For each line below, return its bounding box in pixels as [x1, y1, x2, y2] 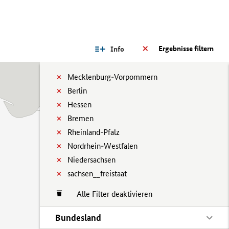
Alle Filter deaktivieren [66, 189, 152, 199]
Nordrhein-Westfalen [67, 141, 138, 151]
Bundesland [55, 212, 101, 223]
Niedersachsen [67, 155, 116, 165]
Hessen [67, 100, 91, 109]
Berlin [67, 86, 87, 96]
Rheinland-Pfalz [67, 127, 120, 137]
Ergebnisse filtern [158, 44, 214, 53]
